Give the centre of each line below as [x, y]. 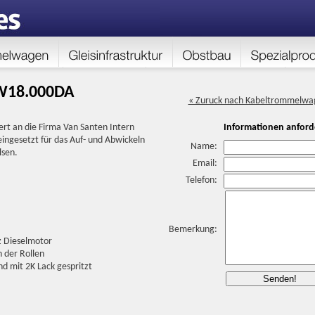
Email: [205, 163]
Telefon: [201, 180]
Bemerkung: [193, 230]
